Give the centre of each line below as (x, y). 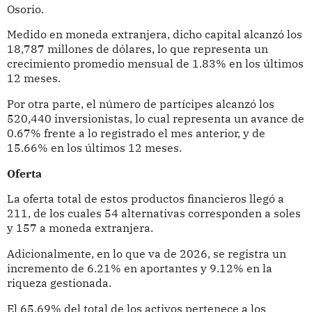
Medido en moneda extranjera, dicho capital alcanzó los (154, 34)
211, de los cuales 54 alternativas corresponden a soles (154, 213)
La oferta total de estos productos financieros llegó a (145, 199)
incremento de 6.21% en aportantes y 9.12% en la (139, 268)
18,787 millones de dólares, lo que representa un (137, 49)
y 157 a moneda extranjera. (80, 228)
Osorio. (25, 9)
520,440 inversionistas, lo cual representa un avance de (155, 119)
